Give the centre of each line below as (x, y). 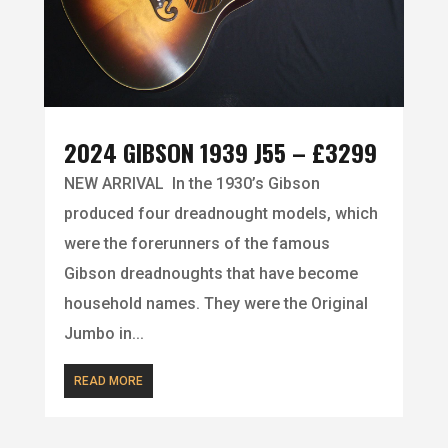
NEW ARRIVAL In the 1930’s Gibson (191, 184)
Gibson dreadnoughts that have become (210, 274)
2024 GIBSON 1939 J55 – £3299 (220, 152)
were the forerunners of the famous (196, 244)
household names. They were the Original (215, 304)
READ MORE (108, 381)
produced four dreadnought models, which (220, 214)
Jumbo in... (103, 334)
